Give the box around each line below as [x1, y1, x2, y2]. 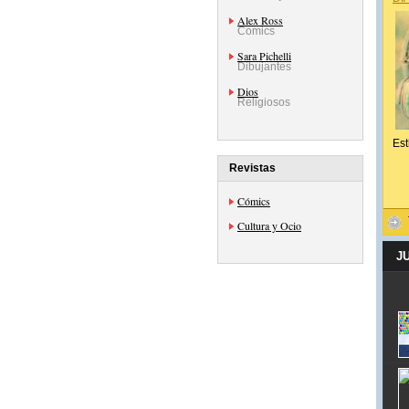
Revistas [229, 162, 276, 174]
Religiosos [237, 96, 290, 109]
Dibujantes [237, 60, 291, 73]
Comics [237, 25, 275, 37]
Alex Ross [237, 13, 283, 27]
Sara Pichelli [237, 48, 291, 63]
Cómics [237, 194, 270, 208]
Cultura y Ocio [237, 218, 301, 233]
